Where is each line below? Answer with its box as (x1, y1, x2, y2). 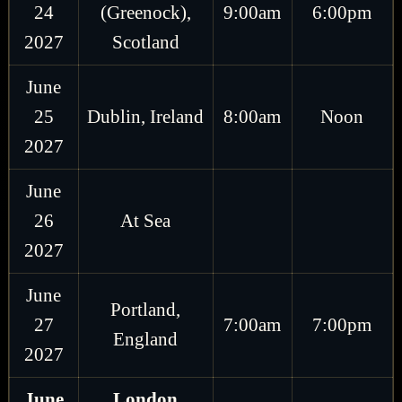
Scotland (111, 31, 179, 53)
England (113, 328, 179, 350)
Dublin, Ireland (87, 105, 205, 127)
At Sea (120, 209, 171, 232)
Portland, (110, 298, 181, 320)
